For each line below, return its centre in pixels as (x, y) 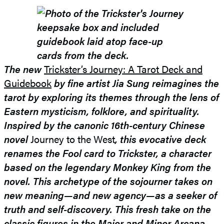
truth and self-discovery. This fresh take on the (107, 209)
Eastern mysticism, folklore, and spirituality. (102, 111)
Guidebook (28, 83)
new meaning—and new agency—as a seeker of (110, 195)
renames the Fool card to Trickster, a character (108, 153)
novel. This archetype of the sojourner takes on (108, 181)
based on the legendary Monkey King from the (107, 167)
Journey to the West (73, 139)
